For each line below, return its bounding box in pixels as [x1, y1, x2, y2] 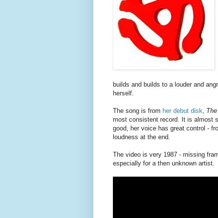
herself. [113, 90, 134, 97]
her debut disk [163, 107, 202, 115]
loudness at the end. [113, 133, 170, 141]
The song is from [113, 107, 163, 115]
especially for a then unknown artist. [113, 160, 215, 167]
